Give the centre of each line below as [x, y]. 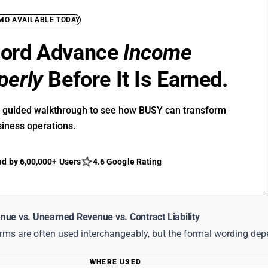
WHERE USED [115, 262]
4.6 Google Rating [127, 162]
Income [158, 53]
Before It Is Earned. [135, 80]
